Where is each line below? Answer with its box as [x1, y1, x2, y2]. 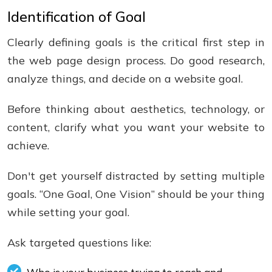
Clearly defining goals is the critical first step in [7, 35, 265, 49]
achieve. [7, 138, 49, 152]
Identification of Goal [7, 8, 146, 25]
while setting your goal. [7, 205, 129, 219]
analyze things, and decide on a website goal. [7, 72, 243, 86]
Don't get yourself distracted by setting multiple [7, 169, 265, 183]
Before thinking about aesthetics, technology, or [7, 102, 265, 116]
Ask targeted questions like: [7, 236, 151, 250]
